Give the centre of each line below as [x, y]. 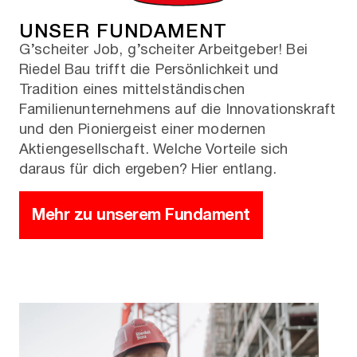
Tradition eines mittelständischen [132, 90]
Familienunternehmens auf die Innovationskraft [178, 110]
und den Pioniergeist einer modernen [143, 130]
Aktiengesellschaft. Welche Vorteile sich [154, 150]
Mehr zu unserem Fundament [141, 214]
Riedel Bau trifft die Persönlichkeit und [149, 70]
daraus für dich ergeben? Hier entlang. [148, 170]
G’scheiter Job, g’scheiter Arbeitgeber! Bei [163, 50]
